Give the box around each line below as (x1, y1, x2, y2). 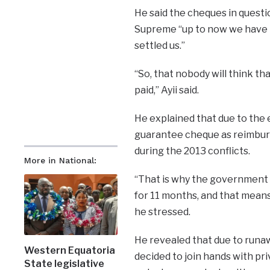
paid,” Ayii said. (134, 84, 199, 96)
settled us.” (134, 39, 185, 51)
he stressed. (134, 206, 190, 218)
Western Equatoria (24, 245, 116, 257)
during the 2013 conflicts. (134, 145, 250, 157)
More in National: (24, 155, 97, 165)
